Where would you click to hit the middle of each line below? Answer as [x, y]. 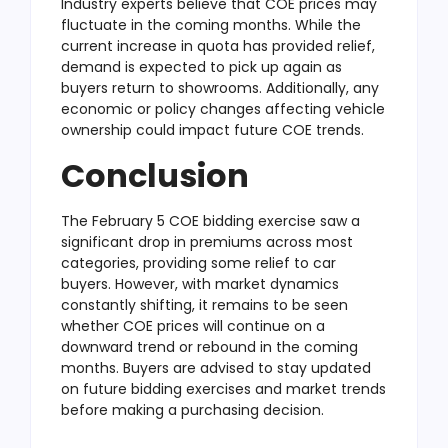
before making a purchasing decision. [192, 409]
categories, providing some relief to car [198, 262]
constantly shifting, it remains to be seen [204, 304]
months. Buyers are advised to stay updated [216, 367]
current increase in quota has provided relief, [218, 45]
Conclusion [155, 175]
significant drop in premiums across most [207, 241]
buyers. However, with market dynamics [200, 283]
